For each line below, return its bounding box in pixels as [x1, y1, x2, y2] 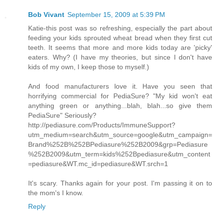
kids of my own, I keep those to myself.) [28, 63, 149, 71]
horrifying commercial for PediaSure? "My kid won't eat [28, 92, 212, 100]
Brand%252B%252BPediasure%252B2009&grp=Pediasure [28, 140, 208, 149]
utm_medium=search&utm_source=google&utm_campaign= [28, 131, 212, 139]
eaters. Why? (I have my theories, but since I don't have [28, 53, 212, 62]
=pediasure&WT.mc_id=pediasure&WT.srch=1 [28, 160, 168, 168]
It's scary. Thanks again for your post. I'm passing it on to [28, 179, 212, 187]
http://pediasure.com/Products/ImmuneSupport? [28, 121, 175, 129]
